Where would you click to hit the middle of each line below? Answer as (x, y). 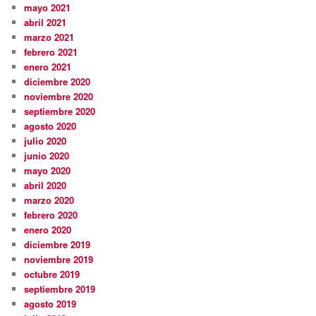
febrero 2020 (51, 215)
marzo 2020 (49, 200)
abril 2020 (45, 186)
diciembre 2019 (57, 245)
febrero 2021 (51, 52)
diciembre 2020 (57, 82)
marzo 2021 (49, 37)
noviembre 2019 (59, 260)
